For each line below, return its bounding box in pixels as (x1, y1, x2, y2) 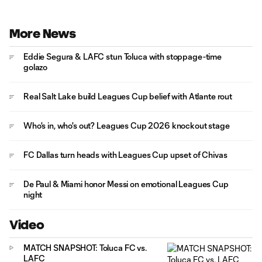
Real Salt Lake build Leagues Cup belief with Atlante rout (23, 91, 233, 101)
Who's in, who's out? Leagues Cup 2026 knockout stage (23, 120, 230, 130)
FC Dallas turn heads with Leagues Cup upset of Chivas (23, 150, 227, 160)
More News (9, 27, 76, 40)
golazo (23, 62, 48, 72)
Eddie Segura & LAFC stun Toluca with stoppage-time (23, 51, 222, 61)
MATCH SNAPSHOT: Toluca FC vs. (23, 243, 147, 253)
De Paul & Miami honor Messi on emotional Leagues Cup (23, 179, 229, 189)
